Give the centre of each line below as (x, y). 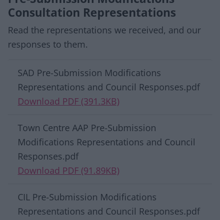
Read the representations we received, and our (104, 30)
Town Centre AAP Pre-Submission (87, 128)
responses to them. (48, 44)
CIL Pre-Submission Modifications (87, 197)
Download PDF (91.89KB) (69, 170)
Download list (46, 66)
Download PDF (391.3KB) (69, 101)
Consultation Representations (92, 12)
